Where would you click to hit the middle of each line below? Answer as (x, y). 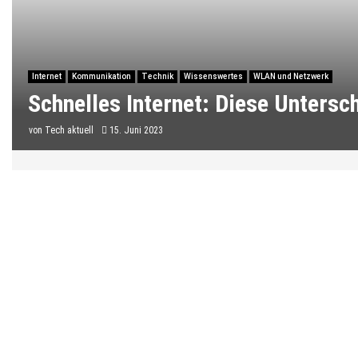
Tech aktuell (69, 130)
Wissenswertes (213, 76)
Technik (157, 76)
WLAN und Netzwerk (291, 76)
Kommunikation (101, 76)
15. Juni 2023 (136, 130)
